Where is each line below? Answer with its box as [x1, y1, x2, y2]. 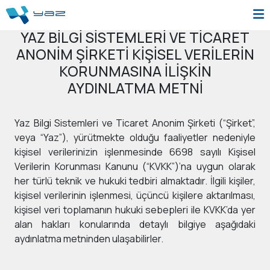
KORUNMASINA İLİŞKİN [58, 61, 212, 81]
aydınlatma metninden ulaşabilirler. [14, 232, 163, 245]
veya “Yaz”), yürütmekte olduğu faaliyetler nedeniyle [14, 131, 256, 144]
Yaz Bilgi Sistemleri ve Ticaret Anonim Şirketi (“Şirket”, [14, 116, 256, 130]
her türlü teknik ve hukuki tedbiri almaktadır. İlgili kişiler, [14, 174, 256, 187]
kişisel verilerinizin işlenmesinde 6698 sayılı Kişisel [14, 145, 256, 159]
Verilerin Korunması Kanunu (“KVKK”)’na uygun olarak [14, 160, 256, 173]
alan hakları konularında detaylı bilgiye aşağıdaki [14, 218, 256, 231]
